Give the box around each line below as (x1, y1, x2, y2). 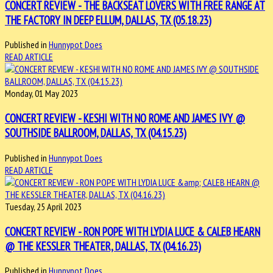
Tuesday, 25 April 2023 (5, 200, 82, 213)
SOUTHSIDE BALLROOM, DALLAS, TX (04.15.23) (5, 126, 186, 141)
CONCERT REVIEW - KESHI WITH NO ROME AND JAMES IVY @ (5, 111, 245, 126)
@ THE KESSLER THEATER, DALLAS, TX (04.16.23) (5, 238, 201, 253)
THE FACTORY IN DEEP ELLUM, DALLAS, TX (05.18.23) (5, 12, 211, 27)
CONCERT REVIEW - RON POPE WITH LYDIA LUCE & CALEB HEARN (5, 224, 260, 239)
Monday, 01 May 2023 (5, 87, 78, 100)
